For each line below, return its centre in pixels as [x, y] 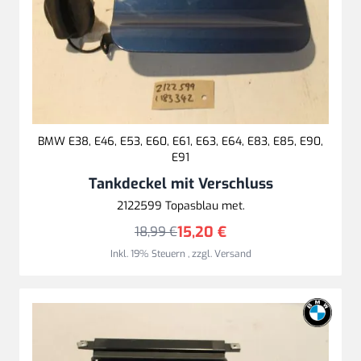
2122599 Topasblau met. [180, 205]
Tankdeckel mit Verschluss [180, 183]
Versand [232, 253]
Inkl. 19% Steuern [149, 253]
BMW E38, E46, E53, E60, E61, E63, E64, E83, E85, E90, [180, 141]
